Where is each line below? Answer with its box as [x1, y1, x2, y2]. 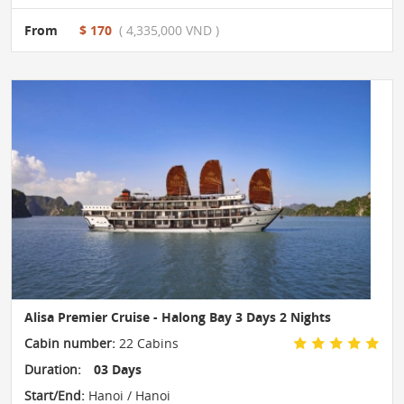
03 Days [94, 360, 142, 378]
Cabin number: [24, 334, 115, 352]
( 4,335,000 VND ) [119, 21, 219, 39]
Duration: [24, 360, 81, 378]
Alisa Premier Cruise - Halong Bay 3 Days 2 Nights [24, 308, 331, 326]
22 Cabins [115, 334, 179, 352]
